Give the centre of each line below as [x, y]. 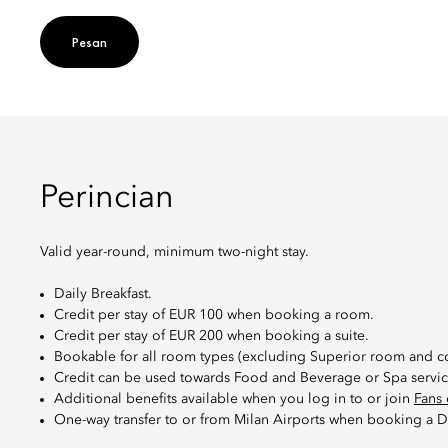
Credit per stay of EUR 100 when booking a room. [214, 315]
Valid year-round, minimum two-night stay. [174, 252]
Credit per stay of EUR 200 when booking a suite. [211, 336]
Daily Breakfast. [103, 294]
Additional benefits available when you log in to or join [234, 399]
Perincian [107, 199]
